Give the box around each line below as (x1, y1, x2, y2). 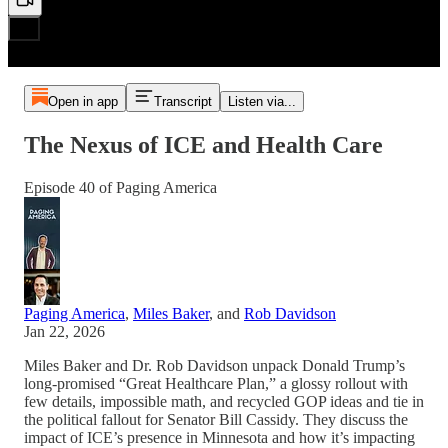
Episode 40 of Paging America (24, 178, 217, 196)
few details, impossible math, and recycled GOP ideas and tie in (24, 392, 424, 410)
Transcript (153, 94, 212, 109)
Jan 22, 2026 (24, 322, 105, 340)
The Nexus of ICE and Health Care (24, 131, 383, 158)
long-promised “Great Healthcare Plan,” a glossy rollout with (24, 374, 408, 392)
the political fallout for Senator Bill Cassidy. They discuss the (24, 410, 408, 428)
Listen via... (227, 94, 296, 109)
